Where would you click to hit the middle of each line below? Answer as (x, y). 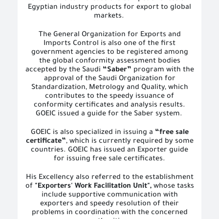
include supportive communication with (109, 196)
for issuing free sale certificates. (109, 159)
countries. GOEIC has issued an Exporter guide (109, 151)
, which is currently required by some (130, 142)
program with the (163, 70)
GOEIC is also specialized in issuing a (93, 133)
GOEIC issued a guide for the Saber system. (109, 114)
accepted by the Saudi (64, 70)
